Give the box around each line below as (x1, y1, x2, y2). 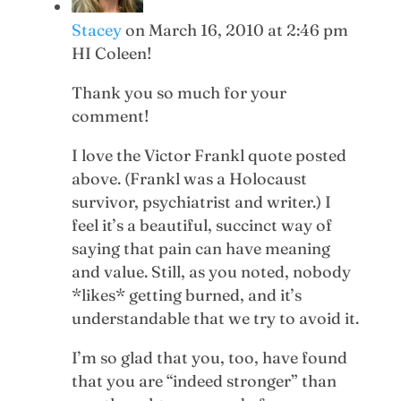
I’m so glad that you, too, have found (71, 346, 347, 368)
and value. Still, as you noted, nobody (71, 260, 351, 282)
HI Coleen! (71, 42, 152, 64)
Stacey (71, 19, 122, 40)
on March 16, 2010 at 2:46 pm (124, 19, 348, 40)
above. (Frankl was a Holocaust (71, 167, 307, 189)
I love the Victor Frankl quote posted (71, 144, 346, 166)
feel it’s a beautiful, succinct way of (71, 214, 332, 235)
